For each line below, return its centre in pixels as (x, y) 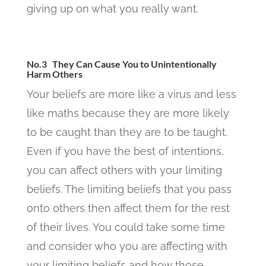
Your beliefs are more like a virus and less (131, 94)
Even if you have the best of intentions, (125, 151)
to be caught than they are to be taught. (127, 132)
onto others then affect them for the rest (128, 208)
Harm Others (54, 74)
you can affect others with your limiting (124, 170)
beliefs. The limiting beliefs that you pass (129, 189)
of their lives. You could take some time (126, 227)
